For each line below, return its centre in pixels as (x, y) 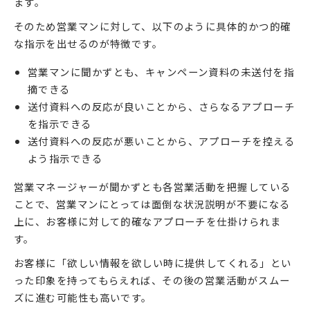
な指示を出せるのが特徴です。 (89, 43)
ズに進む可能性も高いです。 (83, 297)
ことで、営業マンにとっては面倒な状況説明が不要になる (152, 203)
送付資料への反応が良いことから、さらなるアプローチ (162, 106)
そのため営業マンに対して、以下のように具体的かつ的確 (153, 26)
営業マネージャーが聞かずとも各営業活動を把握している (153, 186)
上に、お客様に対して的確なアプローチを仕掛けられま (148, 221)
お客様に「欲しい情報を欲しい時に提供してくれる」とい (153, 262)
